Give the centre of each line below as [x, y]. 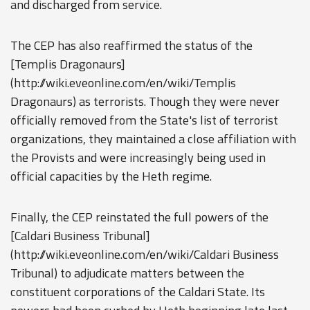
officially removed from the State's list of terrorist [144, 120]
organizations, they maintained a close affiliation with [153, 139]
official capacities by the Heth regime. [111, 176]
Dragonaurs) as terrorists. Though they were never [145, 101]
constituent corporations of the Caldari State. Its [138, 292]
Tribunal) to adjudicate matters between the [127, 273]
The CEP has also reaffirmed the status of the [131, 45]
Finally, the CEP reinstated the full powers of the [139, 217]
